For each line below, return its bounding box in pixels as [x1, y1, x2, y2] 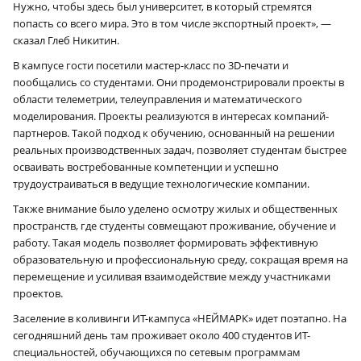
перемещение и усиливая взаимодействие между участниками [13, 268, 330, 284]
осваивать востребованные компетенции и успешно [13, 159, 279, 174]
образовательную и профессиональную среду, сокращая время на [13, 251, 348, 267]
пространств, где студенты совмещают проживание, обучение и [13, 218, 336, 233]
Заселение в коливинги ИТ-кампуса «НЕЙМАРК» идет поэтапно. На [13, 310, 346, 326]
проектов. [13, 285, 63, 301]
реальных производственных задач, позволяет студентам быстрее [13, 142, 346, 157]
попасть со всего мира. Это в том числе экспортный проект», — [13, 15, 334, 31]
